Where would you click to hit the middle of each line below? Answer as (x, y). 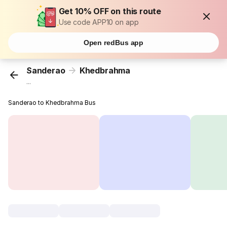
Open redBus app (113, 43)
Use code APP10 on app (99, 22)
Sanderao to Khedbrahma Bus (52, 103)
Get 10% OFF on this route (110, 11)
